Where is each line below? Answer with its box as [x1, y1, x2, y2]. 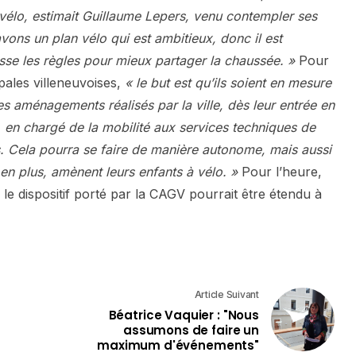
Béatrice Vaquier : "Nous [108, 307, 259, 324]
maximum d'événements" [97, 337, 259, 354]
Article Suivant [194, 288, 259, 301]
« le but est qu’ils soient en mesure [125, 75, 331, 91]
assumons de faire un [122, 322, 259, 339]
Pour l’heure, [238, 164, 322, 180]
